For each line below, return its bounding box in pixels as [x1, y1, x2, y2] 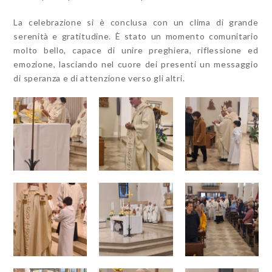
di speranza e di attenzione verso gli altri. [13, 72, 185, 83]
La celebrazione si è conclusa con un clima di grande [13, 16, 259, 27]
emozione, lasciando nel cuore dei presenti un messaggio [13, 58, 259, 69]
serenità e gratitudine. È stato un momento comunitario [13, 30, 259, 41]
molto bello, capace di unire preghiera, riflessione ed [13, 44, 259, 55]
